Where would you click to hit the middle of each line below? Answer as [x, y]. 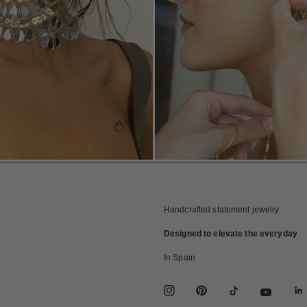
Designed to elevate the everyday [231, 234]
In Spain [180, 258]
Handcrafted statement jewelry [222, 210]
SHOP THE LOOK [159, 126]
